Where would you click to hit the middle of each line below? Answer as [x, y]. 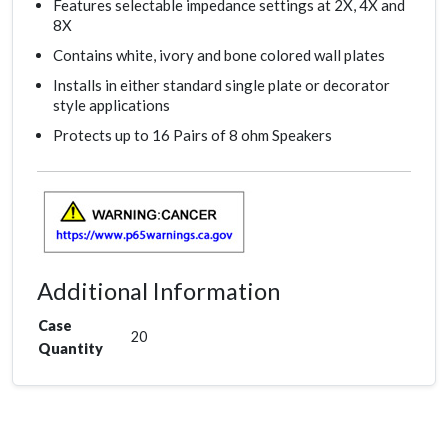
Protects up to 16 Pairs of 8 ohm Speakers [192, 135]
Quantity [70, 349]
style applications [111, 105]
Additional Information [158, 291]
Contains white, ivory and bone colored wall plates [219, 55]
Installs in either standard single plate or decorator [221, 85]
